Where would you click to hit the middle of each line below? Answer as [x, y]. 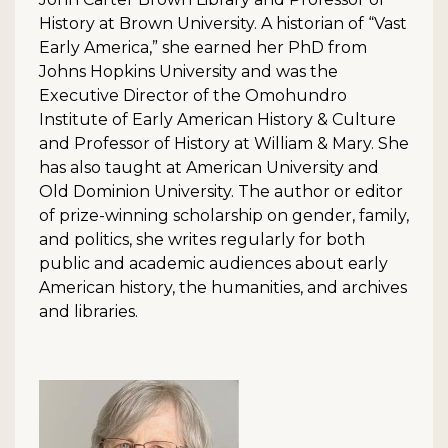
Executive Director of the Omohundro [193, 96]
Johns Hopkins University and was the [188, 72]
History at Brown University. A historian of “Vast [223, 24]
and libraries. [88, 312]
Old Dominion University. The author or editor [221, 192]
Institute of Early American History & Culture [217, 120]
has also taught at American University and [209, 168]
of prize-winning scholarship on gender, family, [224, 216]
